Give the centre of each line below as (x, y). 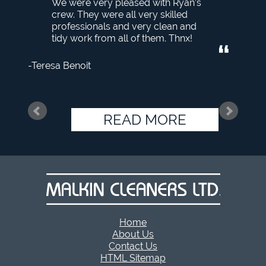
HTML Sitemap (133, 258)
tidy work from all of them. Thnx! (122, 38)
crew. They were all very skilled (120, 15)
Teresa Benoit (61, 66)
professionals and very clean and (124, 26)
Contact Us (133, 246)
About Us (133, 234)
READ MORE (145, 120)
